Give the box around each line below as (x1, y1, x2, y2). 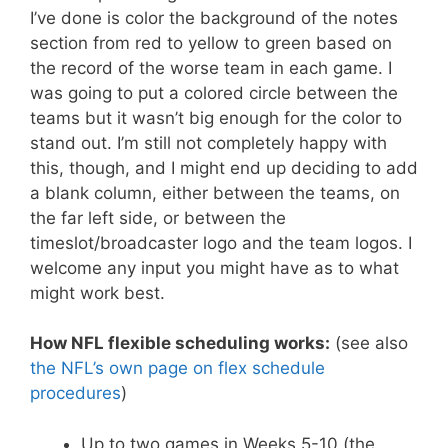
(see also (330, 333, 408, 353)
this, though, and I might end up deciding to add (30, 157, 418, 178)
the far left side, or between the (30, 207, 286, 228)
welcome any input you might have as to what (30, 257, 399, 278)
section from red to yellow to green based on (30, 32, 392, 53)
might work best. (30, 282, 165, 303)
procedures (30, 383, 121, 403)
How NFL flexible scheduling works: (30, 333, 330, 353)
